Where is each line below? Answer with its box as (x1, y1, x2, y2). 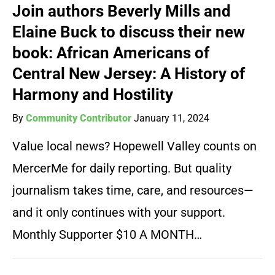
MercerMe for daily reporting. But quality (12, 161, 231, 176)
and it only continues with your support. (12, 205, 225, 220)
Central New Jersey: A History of (12, 64, 245, 83)
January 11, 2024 (134, 112, 209, 125)
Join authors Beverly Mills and (12, 2, 231, 21)
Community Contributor (26, 112, 131, 125)
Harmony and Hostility (12, 85, 173, 104)
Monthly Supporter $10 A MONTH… (12, 227, 202, 242)
